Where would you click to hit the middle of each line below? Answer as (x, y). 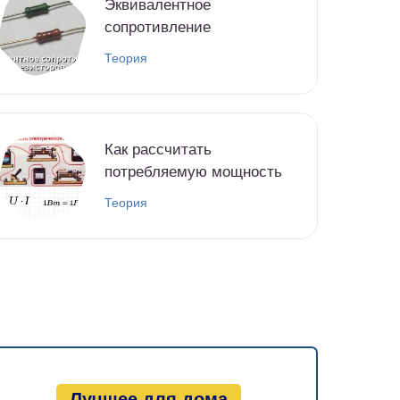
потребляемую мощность (193, 172)
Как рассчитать (158, 150)
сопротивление (158, 28)
